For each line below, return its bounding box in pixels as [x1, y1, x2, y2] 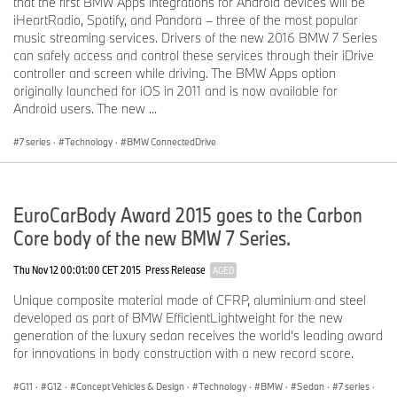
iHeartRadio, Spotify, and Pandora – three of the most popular [13, 12, 358, 29]
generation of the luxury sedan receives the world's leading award [13, 327, 383, 345]
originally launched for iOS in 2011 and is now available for [13, 82, 338, 100]
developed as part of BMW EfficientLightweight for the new [13, 309, 343, 327]
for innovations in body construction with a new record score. [13, 345, 354, 362]
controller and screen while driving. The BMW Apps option [13, 65, 336, 82]
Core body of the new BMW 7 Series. [13, 224, 291, 252]
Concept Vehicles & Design [76, 380, 184, 393]
